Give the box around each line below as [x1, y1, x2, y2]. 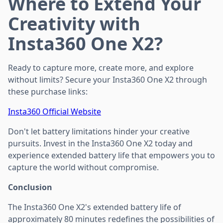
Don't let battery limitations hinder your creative [8, 125, 190, 137]
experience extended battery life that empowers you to [8, 149, 215, 161]
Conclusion [8, 181, 52, 193]
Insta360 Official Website [8, 106, 101, 117]
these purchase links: [8, 86, 88, 97]
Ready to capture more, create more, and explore [8, 62, 194, 73]
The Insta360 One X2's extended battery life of [8, 201, 181, 213]
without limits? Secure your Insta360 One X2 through [8, 74, 207, 85]
